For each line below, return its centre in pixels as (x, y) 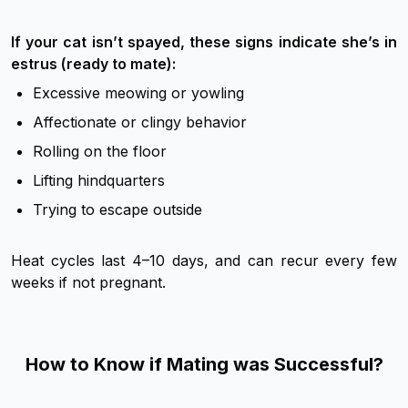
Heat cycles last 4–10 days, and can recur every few (204, 261)
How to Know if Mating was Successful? (204, 365)
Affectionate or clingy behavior (140, 122)
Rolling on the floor (100, 152)
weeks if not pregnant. (88, 283)
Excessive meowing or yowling (138, 93)
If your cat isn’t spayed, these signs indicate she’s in (204, 42)
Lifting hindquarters (99, 181)
